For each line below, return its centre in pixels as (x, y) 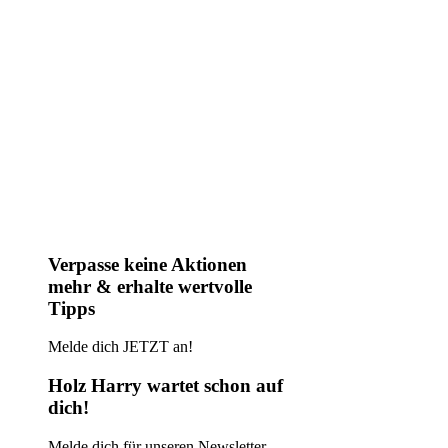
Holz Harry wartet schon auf (165, 386)
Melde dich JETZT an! (120, 347)
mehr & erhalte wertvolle (150, 286)
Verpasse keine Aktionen (147, 264)
